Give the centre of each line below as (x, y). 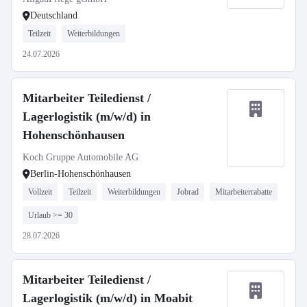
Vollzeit (40, 192)
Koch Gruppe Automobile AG (81, 157)
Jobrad (188, 192)
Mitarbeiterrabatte (244, 192)
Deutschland (54, 15)
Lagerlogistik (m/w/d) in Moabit (108, 298)
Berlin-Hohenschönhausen (81, 174)
